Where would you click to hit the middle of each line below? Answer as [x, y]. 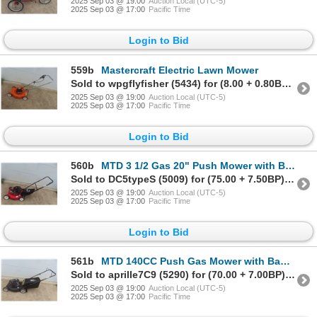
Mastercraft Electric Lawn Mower [180, 70]
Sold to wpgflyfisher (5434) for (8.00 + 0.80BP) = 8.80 [287, 83]
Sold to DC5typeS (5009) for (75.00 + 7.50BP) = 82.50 [289, 179]
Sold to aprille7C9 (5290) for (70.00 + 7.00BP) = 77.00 [290, 275]
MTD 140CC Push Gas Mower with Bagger [191, 261]
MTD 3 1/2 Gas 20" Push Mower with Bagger [193, 165]
